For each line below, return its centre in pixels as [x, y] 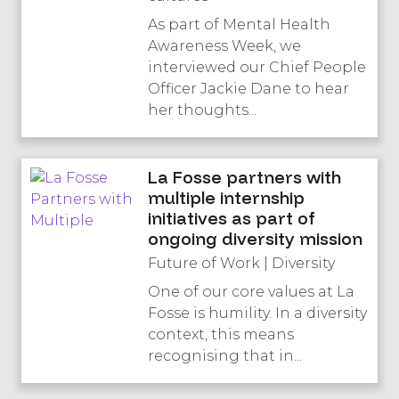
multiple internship [226, 198]
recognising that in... [224, 356]
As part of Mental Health [239, 24]
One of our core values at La [251, 292]
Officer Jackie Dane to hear [248, 89]
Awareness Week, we [224, 46]
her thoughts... [202, 110]
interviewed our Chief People [256, 67]
